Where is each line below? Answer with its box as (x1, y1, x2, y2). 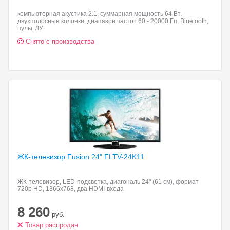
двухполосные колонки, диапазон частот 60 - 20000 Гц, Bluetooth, (17, 17, 208, 25)
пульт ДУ (17, 25, 43, 32)
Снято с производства (26, 37, 94, 45)
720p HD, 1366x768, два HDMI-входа (17, 185, 124, 193)
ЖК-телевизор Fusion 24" (17, 152, 104, 161)
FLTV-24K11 (104, 152, 144, 161)
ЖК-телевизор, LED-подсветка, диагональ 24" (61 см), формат (17, 178, 199, 185)
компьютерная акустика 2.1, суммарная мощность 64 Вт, (17, 10, 182, 17)
